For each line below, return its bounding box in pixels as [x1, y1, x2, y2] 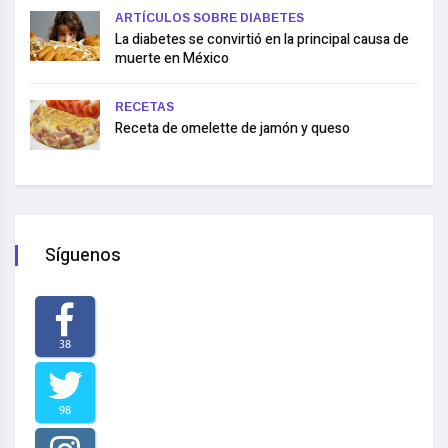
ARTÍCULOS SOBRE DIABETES [115, 10, 304, 25]
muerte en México [115, 47, 229, 69]
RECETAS [115, 99, 174, 114]
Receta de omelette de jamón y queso [115, 117, 350, 139]
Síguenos [45, 241, 121, 269]
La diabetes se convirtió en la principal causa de [115, 28, 409, 50]
